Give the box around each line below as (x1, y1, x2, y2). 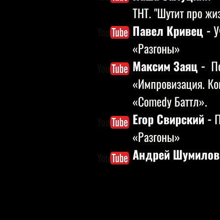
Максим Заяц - (133, 57, 208, 75)
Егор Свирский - (133, 110, 215, 128)
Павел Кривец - (133, 22, 214, 39)
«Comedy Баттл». (133, 92, 207, 110)
